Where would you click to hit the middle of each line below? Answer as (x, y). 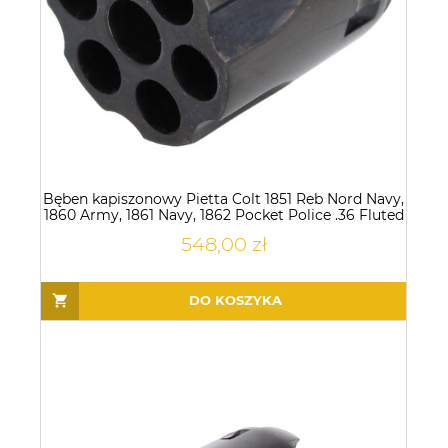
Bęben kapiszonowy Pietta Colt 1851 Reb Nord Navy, (223, 198)
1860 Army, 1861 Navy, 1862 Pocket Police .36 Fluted (223, 214)
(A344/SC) (223, 230)
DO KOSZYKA (235, 300)
